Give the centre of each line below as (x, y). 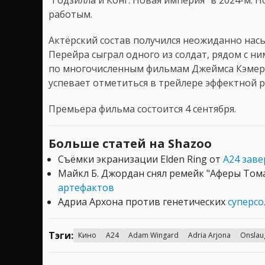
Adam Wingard (153, 235)
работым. (70, 14)
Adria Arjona (209, 235)
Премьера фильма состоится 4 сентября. (142, 109)
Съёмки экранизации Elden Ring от (140, 159)
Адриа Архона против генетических (143, 201)
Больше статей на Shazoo (130, 143)
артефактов (86, 187)
